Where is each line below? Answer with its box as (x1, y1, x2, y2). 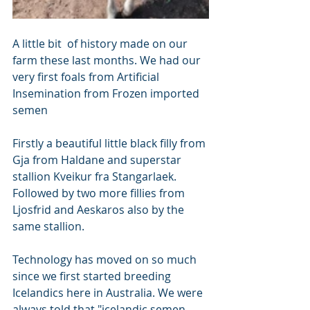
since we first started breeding (12, 268, 174, 284)
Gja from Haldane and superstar (12, 152, 184, 168)
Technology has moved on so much (12, 252, 199, 268)
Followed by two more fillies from (12, 185, 188, 201)
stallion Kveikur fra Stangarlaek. (12, 169, 179, 185)
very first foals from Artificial (12, 69, 162, 85)
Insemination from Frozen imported (12, 86, 202, 102)
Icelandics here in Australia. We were (12, 285, 206, 301)
